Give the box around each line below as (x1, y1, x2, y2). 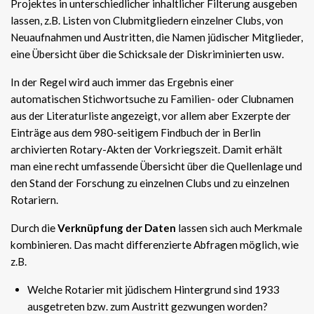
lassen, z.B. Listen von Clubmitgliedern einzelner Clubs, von (11, 14, 283, 27)
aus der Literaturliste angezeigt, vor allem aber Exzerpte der (11, 109, 291, 122)
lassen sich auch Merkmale (176, 221, 302, 234)
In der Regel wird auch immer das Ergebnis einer (11, 76, 234, 88)
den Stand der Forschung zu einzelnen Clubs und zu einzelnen (11, 177, 289, 189)
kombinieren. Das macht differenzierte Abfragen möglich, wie (11, 238, 299, 251)
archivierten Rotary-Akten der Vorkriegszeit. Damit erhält (11, 143, 282, 156)
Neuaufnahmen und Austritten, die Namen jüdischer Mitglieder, (11, 31, 303, 43)
